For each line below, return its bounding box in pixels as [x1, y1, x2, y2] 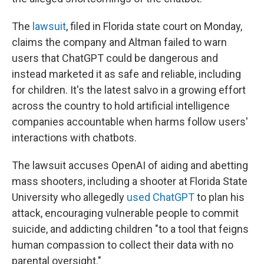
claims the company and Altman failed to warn [12, 35, 227, 48]
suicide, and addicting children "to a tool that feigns [12, 222, 249, 235]
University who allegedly [12, 190, 127, 203]
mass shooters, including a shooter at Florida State [12, 174, 247, 187]
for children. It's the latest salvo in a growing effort [12, 83, 246, 96]
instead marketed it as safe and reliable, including [12, 67, 241, 80]
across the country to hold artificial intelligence [12, 99, 230, 112]
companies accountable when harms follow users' [12, 115, 248, 128]
